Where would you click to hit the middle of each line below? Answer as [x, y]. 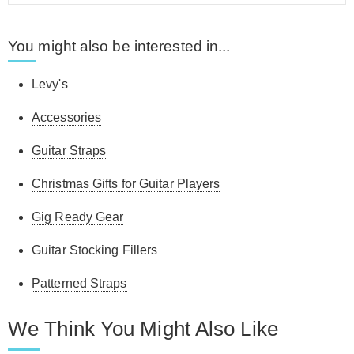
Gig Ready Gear [78, 217]
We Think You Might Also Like [143, 328]
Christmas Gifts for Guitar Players [126, 183]
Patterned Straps [79, 283]
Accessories [67, 117]
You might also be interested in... [119, 46]
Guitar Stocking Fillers [95, 250]
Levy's [50, 84]
